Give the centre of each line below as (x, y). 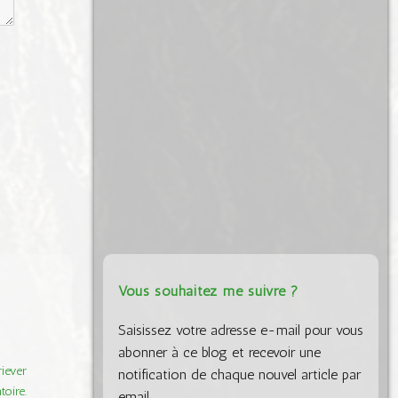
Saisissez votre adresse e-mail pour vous (240, 330)
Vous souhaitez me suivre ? (208, 291)
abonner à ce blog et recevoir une (219, 352)
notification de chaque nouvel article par (239, 374)
